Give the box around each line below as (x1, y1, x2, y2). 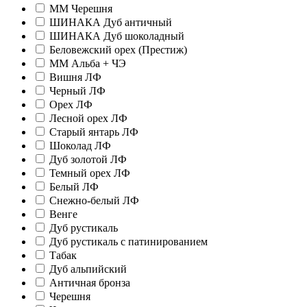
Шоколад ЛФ (49, 140, 111, 152)
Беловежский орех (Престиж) (49, 44, 187, 56)
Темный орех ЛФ (49, 167, 130, 180)
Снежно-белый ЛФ (49, 195, 139, 207)
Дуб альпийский (49, 263, 127, 275)
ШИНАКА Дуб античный (49, 16, 172, 29)
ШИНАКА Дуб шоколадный (49, 30, 184, 42)
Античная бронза (49, 277, 130, 289)
